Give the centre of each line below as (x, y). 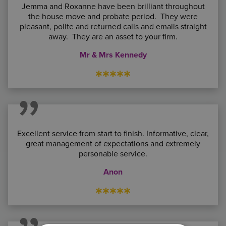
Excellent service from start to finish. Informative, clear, (113, 134)
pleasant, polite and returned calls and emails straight (113, 27)
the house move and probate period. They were (113, 17)
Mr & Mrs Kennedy (113, 55)
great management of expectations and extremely (113, 144)
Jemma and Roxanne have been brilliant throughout (113, 7)
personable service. (113, 154)
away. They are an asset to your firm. (113, 37)
